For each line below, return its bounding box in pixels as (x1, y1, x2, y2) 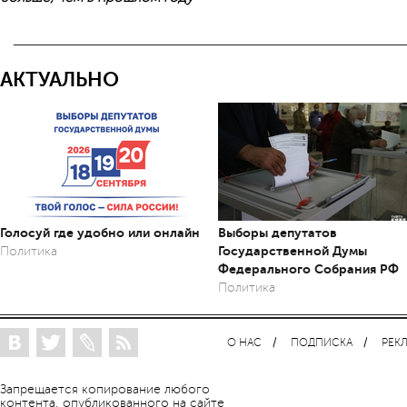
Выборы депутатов (218, 225, 337, 240)
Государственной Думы (218, 243, 367, 258)
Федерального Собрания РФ (218, 262, 399, 276)
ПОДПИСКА (291, 337, 352, 349)
